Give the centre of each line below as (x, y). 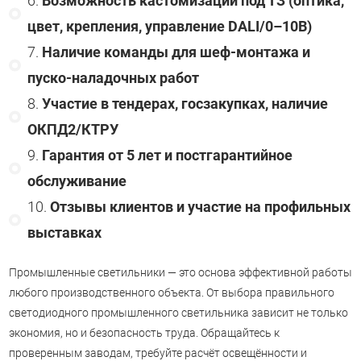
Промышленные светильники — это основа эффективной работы (180, 272)
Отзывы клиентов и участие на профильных (200, 207)
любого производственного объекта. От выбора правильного (172, 292)
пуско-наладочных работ (113, 78)
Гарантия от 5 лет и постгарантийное (167, 155)
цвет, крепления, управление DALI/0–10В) (169, 26)
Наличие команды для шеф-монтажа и (176, 52)
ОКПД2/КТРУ (73, 129)
